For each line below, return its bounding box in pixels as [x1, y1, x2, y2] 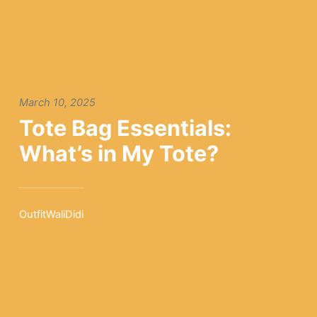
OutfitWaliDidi [18, 208, 83, 221]
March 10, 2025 [18, 96, 96, 109]
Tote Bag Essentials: [18, 114, 231, 141]
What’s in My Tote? [18, 139, 219, 166]
